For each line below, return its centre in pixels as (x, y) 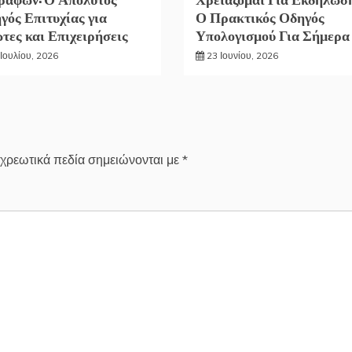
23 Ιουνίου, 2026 (242, 56)
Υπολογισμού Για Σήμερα (272, 35)
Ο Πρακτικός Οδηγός (260, 17)
